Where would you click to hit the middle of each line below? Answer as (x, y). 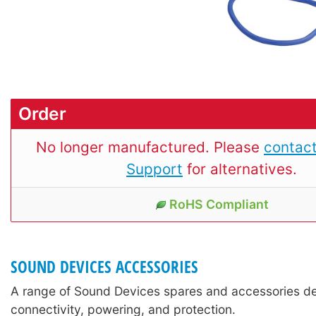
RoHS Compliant (219, 205)
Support (154, 169)
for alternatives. (240, 169)
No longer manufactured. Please (150, 147)
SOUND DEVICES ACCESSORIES (104, 267)
